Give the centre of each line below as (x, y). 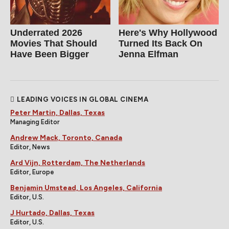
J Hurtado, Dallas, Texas (52, 213)
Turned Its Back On (161, 43)
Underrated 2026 (46, 32)
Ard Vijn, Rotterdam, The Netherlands (78, 163)
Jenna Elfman (149, 54)
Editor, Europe (32, 172)
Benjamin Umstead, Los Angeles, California (86, 188)
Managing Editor (35, 122)
